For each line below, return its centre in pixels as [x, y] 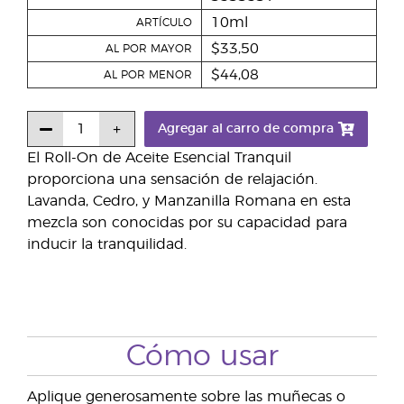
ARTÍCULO [164, 23]
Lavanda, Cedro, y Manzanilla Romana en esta [189, 202]
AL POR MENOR [148, 75]
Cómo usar [202, 357]
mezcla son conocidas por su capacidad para [187, 223]
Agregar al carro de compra [246, 129]
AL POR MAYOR [149, 49]
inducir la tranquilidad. [107, 245]
